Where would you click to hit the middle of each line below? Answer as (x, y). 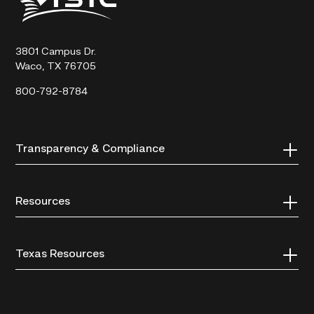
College (34, 34)
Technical (37, 19)
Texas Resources (60, 255)
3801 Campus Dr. (56, 53)
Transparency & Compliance (90, 150)
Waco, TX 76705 (56, 67)
